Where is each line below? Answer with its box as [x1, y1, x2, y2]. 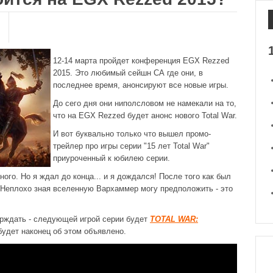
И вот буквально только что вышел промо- [53, 129, 211, 138]
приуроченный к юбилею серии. [53, 154, 170, 163]
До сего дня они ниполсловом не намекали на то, [53, 99, 236, 108]
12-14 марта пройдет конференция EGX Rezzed [53, 56, 229, 65]
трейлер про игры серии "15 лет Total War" [53, 141, 210, 151]
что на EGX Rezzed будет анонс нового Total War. [53, 111, 237, 120]
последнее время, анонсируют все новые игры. [53, 80, 229, 90]
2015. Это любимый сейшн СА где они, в [53, 68, 203, 77]
